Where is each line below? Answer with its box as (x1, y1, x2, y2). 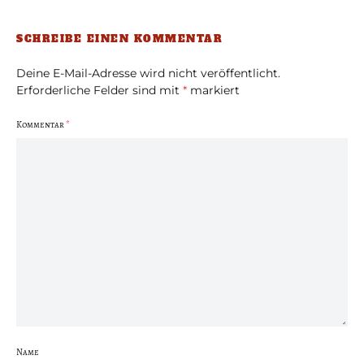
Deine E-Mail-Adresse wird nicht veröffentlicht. (16, 66, 280, 80)
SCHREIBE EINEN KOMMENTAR (16, 32, 223, 45)
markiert (187, 83, 240, 97)
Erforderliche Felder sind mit (16, 83, 183, 97)
